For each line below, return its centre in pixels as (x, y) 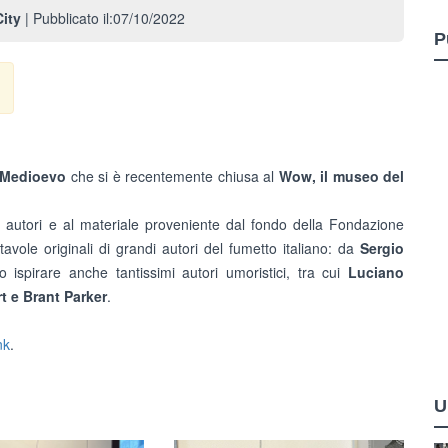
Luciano (376, 272)
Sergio (382, 248)
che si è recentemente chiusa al (172, 176)
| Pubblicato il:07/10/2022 (103, 18)
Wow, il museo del (341, 176)
